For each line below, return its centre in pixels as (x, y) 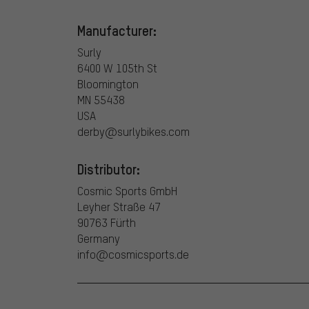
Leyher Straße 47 (119, 207)
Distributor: (109, 169)
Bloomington (108, 84)
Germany (99, 239)
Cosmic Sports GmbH (127, 191)
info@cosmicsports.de (133, 255)
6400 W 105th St (117, 68)
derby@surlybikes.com (133, 132)
